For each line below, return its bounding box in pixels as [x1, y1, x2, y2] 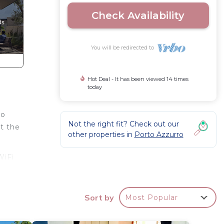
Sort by [84, 192, 114, 202]
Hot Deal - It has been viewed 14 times [87, 75, 188, 82]
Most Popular [125, 192, 178, 202]
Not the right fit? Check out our [67, 119, 179, 128]
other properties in [67, 130, 134, 139]
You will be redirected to [90, 44, 157, 51]
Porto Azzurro [134, 130, 183, 139]
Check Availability [91, 9, 185, 21]
